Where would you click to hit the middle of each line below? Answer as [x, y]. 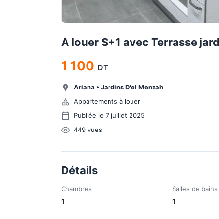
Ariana [84, 87]
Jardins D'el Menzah [132, 87]
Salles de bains [195, 189]
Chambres [76, 189]
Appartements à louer [107, 101]
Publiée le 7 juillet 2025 [109, 115]
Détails [79, 170]
